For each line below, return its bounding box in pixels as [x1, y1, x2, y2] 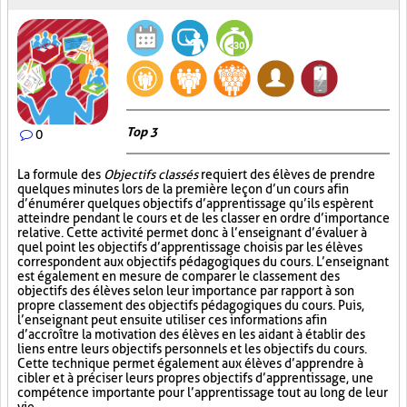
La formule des [17, 167, 104, 182]
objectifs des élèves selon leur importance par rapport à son [17, 283, 354, 298]
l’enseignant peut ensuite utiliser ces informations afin [17, 313, 327, 327]
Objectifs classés [104, 167, 198, 182]
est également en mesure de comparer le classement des [17, 269, 340, 283]
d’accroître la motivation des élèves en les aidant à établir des [17, 327, 365, 342]
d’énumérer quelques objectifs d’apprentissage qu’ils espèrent [17, 196, 373, 211]
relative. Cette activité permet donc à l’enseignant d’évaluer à [17, 225, 367, 240]
